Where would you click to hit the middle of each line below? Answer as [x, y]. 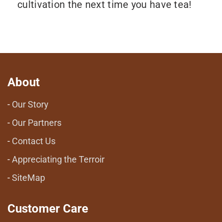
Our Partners [37, 123]
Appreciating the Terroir [58, 160]
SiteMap [28, 178]
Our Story [30, 105]
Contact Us [34, 141]
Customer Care [48, 209]
